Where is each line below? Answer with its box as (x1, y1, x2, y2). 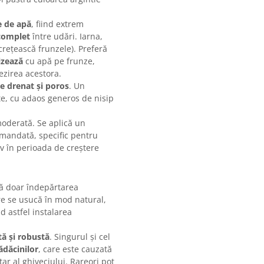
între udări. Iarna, (30, 31, 103, 42)
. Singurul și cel (49, 231, 110, 243)
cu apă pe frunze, (23, 55, 95, 67)
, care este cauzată (38, 243, 112, 255)
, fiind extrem (31, 18, 84, 30)
